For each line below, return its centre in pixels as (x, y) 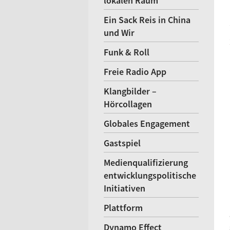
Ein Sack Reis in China (147, 20)
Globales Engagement (147, 123)
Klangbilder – (130, 91)
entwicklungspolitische (150, 175)
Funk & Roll (127, 52)
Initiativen (124, 188)
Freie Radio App (135, 72)
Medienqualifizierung (146, 162)
